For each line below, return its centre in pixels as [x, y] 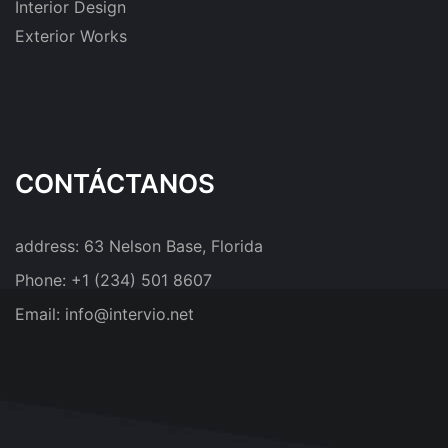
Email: [40, 314]
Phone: [43, 280]
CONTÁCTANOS [115, 184]
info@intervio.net [129, 314]
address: [49, 246]
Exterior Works [71, 36]
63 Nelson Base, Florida [173, 246]
